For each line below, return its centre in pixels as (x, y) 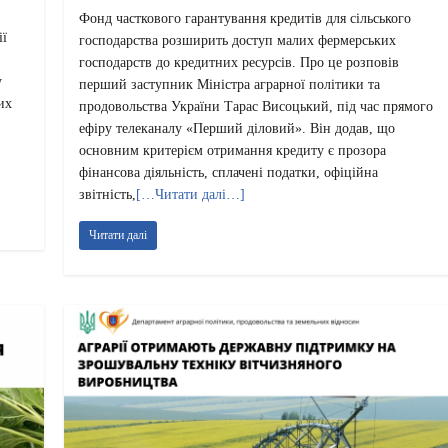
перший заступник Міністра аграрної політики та (230, 85)
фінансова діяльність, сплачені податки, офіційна (229, 173)
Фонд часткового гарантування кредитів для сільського (245, 19)
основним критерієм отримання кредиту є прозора (233, 151)
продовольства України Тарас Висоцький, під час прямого (256, 107)
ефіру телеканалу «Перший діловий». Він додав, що (237, 129)
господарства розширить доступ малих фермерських (238, 41)
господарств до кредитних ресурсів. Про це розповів (239, 63)
